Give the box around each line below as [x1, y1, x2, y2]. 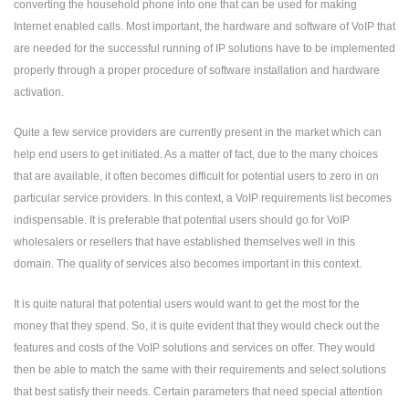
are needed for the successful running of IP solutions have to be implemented [14, 42, 395, 55]
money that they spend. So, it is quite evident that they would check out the [14, 320, 380, 332]
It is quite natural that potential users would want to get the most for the [14, 298, 360, 310]
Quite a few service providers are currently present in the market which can [14, 126, 382, 139]
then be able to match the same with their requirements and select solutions [14, 363, 386, 376]
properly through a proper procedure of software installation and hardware [14, 64, 380, 77]
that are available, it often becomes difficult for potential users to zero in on [14, 170, 379, 183]
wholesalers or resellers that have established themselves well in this [14, 236, 355, 248]
